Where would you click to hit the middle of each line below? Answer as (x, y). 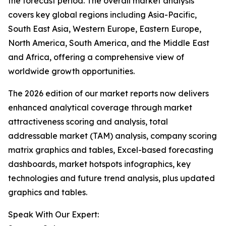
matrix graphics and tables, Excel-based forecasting (111, 150)
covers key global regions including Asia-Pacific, (102, 15)
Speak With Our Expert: (53, 215)
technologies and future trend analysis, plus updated (111, 178)
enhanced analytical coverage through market (100, 108)
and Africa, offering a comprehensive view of (96, 57)
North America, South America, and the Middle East (109, 43)
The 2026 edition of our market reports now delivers (108, 94)
